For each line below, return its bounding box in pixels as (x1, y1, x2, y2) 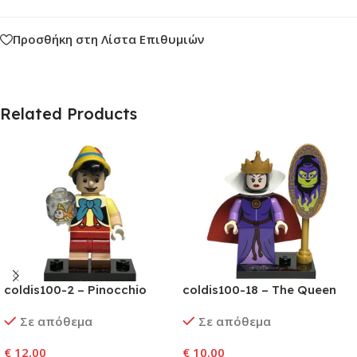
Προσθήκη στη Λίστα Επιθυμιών (13, 31, 204, 48)
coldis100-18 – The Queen (182, 281, 336, 297)
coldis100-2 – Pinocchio (4, 281, 147, 297)
